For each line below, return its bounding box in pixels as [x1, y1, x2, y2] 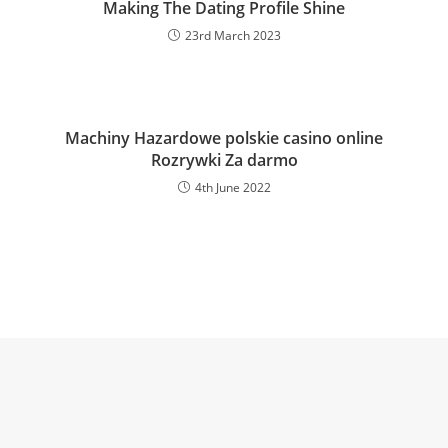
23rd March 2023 [184, 26, 281, 44]
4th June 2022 [194, 178, 271, 196]
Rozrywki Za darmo [150, 148, 298, 171]
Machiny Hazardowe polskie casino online [65, 126, 383, 149]
